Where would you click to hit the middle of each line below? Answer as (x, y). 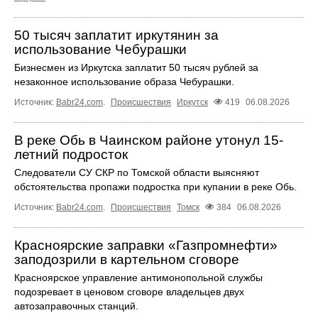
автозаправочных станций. (76, 306)
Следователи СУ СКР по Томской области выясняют (137, 173)
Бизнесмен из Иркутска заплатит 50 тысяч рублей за (136, 68)
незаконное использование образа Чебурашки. (124, 82)
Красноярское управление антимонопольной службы (138, 278)
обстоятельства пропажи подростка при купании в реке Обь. (155, 187)
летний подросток (71, 155)
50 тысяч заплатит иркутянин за (116, 35)
